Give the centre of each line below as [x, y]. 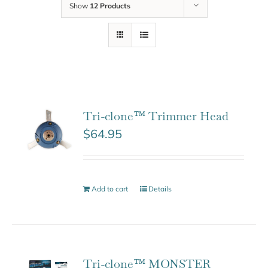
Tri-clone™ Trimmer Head [156, 116]
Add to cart [110, 188]
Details [160, 188]
